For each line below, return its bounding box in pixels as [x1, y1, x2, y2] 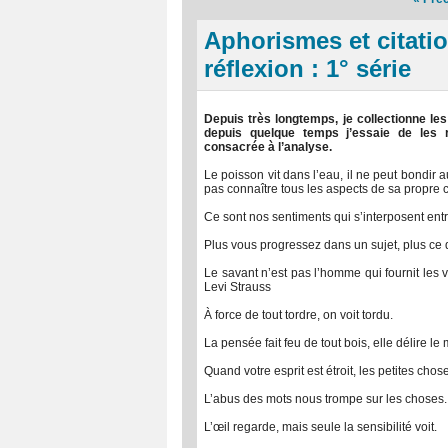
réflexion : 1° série [204, 55, 411, 82]
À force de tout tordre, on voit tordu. [204, 308, 393, 322]
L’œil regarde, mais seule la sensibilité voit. [204, 420, 437, 434]
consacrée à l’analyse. [204, 140, 332, 154]
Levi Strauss [204, 280, 271, 294]
